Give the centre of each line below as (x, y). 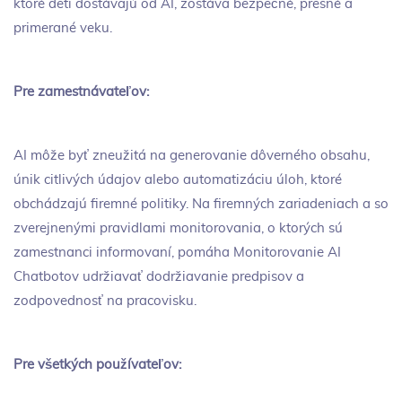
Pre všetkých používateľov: (97, 364)
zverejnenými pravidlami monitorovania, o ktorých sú (178, 228)
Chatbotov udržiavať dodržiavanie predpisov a (159, 276)
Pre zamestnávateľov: (81, 92)
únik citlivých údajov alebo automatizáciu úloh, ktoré (178, 179)
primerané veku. (63, 28)
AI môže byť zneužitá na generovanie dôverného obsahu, (192, 155)
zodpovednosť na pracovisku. (105, 301)
